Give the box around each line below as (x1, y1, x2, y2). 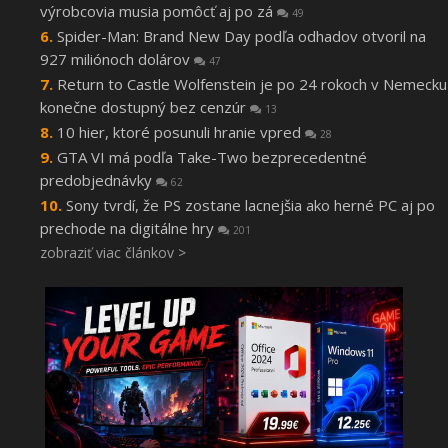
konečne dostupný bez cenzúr (40, 97, 250, 118)
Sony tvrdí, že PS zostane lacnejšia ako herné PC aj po (66, 195, 435, 216)
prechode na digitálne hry (40, 218, 218, 239)
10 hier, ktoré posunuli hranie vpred (57, 122, 305, 143)
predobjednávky (40, 170, 156, 191)
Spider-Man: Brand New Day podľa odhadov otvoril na (57, 26, 426, 47)
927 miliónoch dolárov (40, 49, 194, 70)
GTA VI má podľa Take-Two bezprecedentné (57, 147, 367, 168)
